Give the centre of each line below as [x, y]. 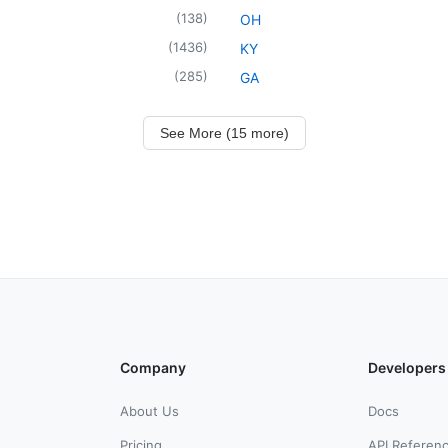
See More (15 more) [224, 132]
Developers [407, 367]
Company [153, 367]
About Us [149, 410]
